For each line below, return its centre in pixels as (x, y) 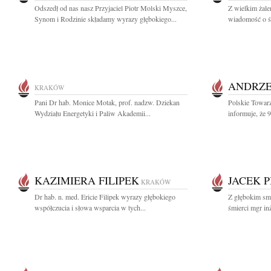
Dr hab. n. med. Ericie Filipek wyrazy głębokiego (105, 197)
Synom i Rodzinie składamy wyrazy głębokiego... (106, 19)
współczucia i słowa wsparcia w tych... (90, 207)
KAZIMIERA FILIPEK (87, 180)
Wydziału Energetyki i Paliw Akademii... (93, 113)
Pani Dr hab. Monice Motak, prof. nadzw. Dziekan (107, 102)
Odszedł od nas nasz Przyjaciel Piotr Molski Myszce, (111, 8)
